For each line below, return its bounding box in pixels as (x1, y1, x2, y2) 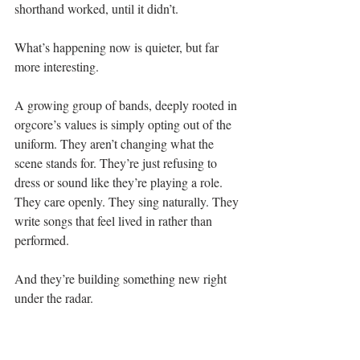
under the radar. (14, 289, 93, 307)
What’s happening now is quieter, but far (14, 39, 222, 56)
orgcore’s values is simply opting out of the (14, 116, 235, 133)
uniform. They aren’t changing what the (14, 135, 217, 153)
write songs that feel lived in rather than (14, 212, 215, 230)
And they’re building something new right (14, 270, 230, 288)
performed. (14, 231, 69, 249)
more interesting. (14, 58, 99, 76)
